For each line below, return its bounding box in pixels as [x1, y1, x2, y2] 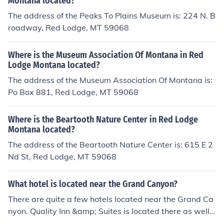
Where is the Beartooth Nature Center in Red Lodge [8, 114, 198, 125]
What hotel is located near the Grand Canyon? [8, 178, 177, 189]
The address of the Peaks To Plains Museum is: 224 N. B [8, 10, 215, 20]
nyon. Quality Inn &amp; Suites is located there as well [8, 206, 209, 216]
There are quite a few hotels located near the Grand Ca [8, 194, 213, 204]
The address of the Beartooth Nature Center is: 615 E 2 [8, 139, 213, 149]
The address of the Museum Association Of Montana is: [8, 75, 212, 85]
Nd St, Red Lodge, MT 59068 [8, 151, 116, 161]
